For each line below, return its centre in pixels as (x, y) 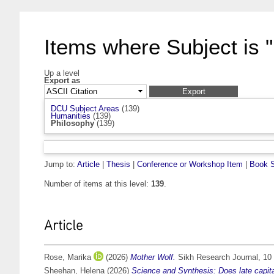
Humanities (71, 116)
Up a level (62, 73)
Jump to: (61, 165)
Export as (62, 80)
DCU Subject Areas (85, 109)
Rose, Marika (68, 257)
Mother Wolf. (153, 257)
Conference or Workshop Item (190, 165)
